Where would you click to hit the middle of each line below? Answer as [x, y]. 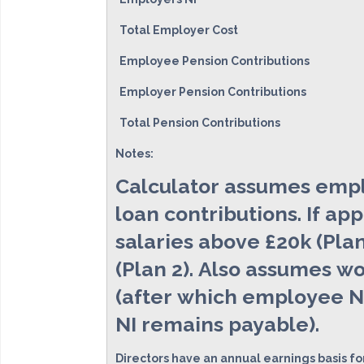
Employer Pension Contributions [213, 92]
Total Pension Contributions [200, 123]
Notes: [134, 154]
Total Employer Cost [179, 30]
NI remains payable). [217, 325]
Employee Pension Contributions [214, 61]
